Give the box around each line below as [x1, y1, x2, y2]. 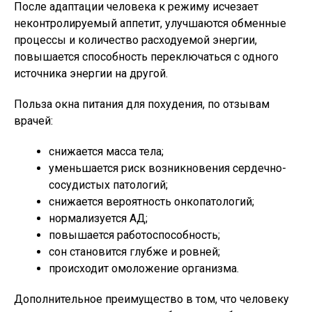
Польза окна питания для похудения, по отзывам [14, 97, 270, 111]
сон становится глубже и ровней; [49, 245, 220, 258]
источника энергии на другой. [14, 67, 168, 80]
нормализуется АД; [49, 212, 148, 225]
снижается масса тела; [49, 145, 164, 158]
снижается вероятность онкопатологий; [49, 195, 254, 208]
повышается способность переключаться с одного [14, 50, 279, 63]
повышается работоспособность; [49, 228, 220, 242]
